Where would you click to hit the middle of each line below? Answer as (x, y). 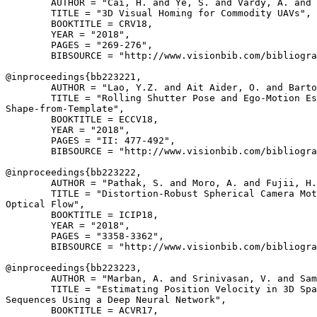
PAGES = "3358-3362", (85, 236)
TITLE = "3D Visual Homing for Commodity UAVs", (158, 13)
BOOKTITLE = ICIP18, (82, 215)
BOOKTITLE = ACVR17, (82, 310)
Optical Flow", (45, 204)
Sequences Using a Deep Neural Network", (116, 300)
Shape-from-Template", (65, 109)
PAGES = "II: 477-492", (91, 140)
